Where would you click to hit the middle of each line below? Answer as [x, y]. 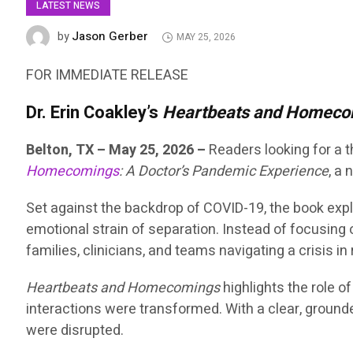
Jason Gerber [110, 36]
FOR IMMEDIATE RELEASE [108, 76]
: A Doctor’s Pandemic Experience [224, 172]
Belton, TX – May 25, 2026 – [118, 150]
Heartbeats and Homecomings [123, 288]
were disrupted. [75, 331]
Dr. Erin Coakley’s [95, 113]
